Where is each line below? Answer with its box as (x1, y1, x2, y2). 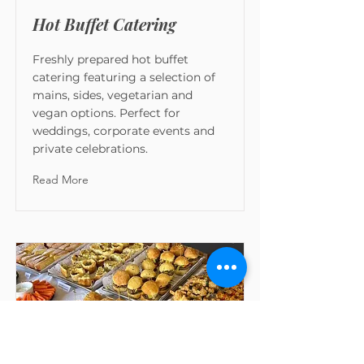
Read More (32, 172, 89, 187)
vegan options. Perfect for (32, 106, 180, 120)
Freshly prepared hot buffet (32, 52, 188, 67)
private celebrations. (32, 141, 148, 156)
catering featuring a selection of (32, 70, 215, 84)
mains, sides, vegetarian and (32, 88, 193, 102)
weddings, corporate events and (32, 123, 214, 138)
